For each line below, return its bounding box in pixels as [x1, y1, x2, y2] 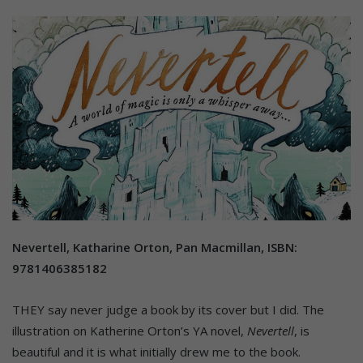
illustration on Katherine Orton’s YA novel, [12, 322, 247, 339]
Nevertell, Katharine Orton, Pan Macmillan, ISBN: [12, 238, 297, 255]
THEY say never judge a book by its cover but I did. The [12, 301, 324, 318]
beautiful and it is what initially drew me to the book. [12, 343, 301, 360]
